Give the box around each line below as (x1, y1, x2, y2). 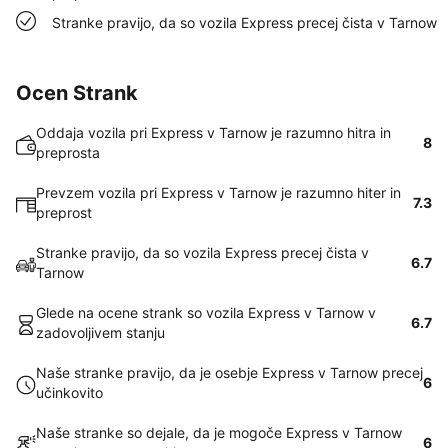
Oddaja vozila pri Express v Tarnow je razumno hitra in (36, 124, 391, 141)
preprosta (36, 144, 100, 161)
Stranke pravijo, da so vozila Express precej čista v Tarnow (52, 14, 437, 31)
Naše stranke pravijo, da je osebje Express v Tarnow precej (36, 364, 423, 381)
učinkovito (36, 384, 103, 401)
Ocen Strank (16, 81, 138, 105)
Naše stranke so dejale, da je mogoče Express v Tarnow (36, 424, 402, 441)
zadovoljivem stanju (36, 324, 165, 341)
